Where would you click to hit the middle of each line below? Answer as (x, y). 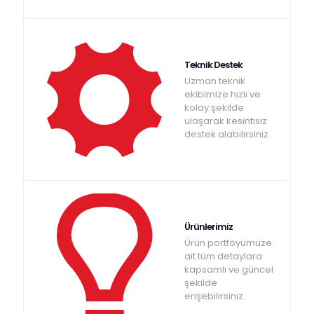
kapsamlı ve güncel (228, 269)
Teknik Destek (213, 65)
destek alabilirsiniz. (227, 134)
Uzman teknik (214, 81)
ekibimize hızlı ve (222, 94)
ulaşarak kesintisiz (225, 121)
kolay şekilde (214, 108)
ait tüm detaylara (223, 256)
